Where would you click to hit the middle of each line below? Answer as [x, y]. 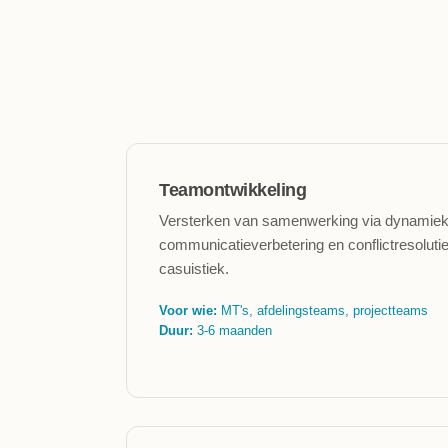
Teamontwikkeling [232, 190]
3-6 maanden [232, 330]
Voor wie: [188, 310]
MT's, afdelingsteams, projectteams [322, 310]
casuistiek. [194, 268]
